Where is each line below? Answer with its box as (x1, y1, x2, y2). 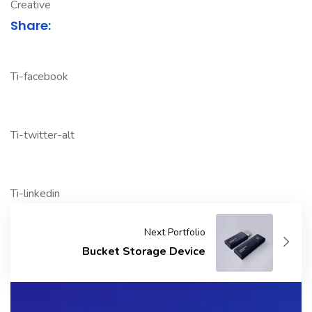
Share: (10, 17, 51, 34)
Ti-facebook (10, 69, 68, 84)
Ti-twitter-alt (10, 127, 75, 143)
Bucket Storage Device (81, 244, 205, 260)
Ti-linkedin (10, 186, 60, 201)
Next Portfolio (143, 226, 205, 240)
